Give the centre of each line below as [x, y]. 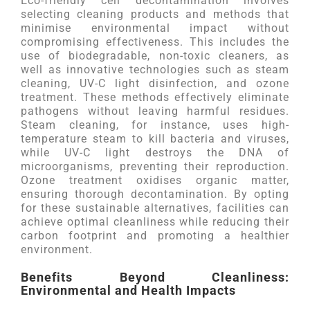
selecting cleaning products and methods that [155, 14]
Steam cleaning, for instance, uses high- [155, 125]
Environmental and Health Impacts [128, 290]
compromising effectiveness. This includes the [155, 42]
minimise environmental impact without [155, 28]
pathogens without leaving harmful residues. [155, 111]
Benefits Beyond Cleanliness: [155, 277]
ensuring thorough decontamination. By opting [155, 194]
